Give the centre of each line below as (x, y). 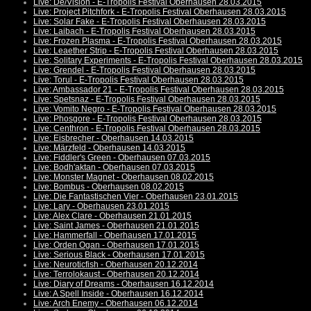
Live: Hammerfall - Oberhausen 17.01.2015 (115, 236)
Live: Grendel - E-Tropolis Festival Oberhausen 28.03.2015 (144, 70)
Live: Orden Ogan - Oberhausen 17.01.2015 (116, 245)
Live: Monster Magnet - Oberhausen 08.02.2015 (124, 177)
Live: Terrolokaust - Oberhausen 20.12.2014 (116, 275)
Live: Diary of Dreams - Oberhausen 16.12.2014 (124, 284)
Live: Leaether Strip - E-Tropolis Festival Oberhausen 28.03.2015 (156, 51)
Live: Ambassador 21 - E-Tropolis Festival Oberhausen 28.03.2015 (159, 90)
